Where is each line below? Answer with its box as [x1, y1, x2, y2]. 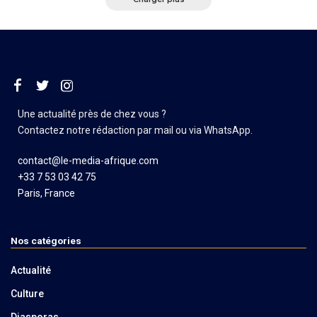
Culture [11, 287, 44, 299]
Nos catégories [11, 234, 81, 246]
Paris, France [18, 187, 75, 199]
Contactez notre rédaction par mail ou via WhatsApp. [18, 124, 253, 136]
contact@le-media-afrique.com [18, 154, 158, 166]
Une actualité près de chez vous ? [18, 108, 168, 120]
